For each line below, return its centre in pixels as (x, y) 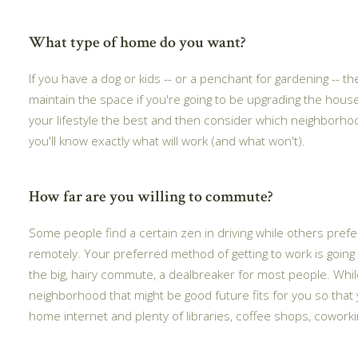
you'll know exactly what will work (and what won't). (167, 140)
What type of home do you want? (137, 42)
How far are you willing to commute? (151, 196)
